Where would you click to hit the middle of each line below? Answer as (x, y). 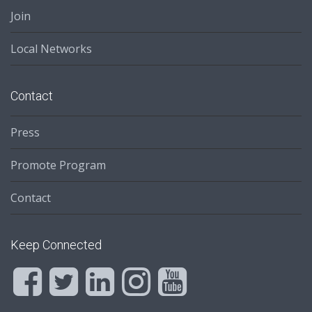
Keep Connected (56, 245)
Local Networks (51, 49)
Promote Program (58, 165)
